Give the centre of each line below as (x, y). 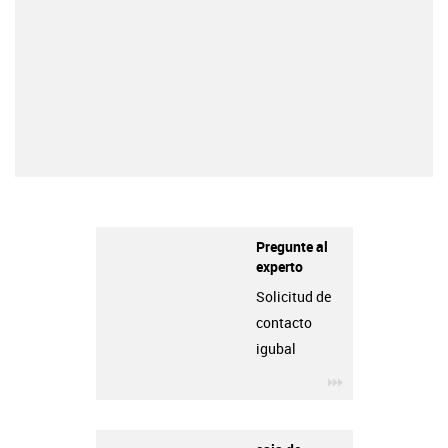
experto (279, 266)
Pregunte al (291, 246)
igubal (275, 348)
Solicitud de (293, 296)
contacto (283, 322)
